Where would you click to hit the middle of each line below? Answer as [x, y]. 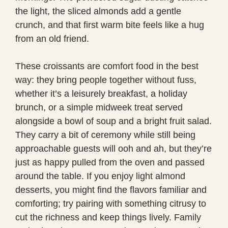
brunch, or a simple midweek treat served [99, 107]
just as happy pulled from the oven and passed [110, 162]
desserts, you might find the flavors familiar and [111, 190]
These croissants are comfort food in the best [107, 66]
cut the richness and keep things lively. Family [108, 217]
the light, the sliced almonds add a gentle [98, 11]
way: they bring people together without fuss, [106, 80]
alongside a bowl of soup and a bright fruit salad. [113, 121]
